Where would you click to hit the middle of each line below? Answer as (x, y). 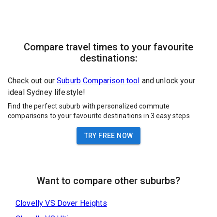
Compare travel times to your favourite (108, 47)
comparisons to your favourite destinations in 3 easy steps (99, 116)
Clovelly (30, 203)
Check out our (31, 81)
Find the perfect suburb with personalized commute (89, 106)
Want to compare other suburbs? (108, 180)
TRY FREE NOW (108, 135)
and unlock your (168, 81)
